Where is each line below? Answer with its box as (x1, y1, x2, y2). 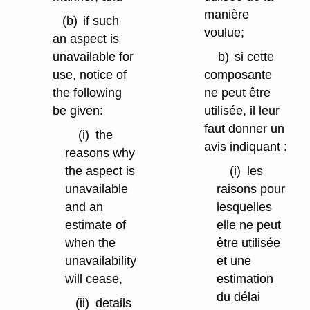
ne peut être (204, 86, 271, 100)
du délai (216, 289, 260, 304)
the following (53, 86, 122, 100)
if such (83, 14, 120, 28)
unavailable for (53, 50, 134, 64)
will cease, (64, 271, 122, 286)
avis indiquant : (204, 140, 288, 154)
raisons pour (216, 181, 285, 196)
